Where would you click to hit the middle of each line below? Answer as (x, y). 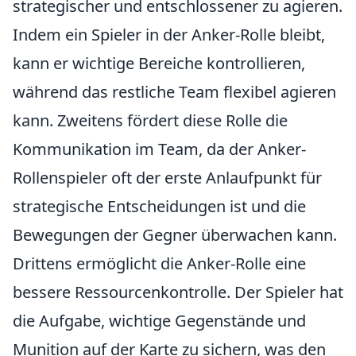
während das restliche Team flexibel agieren (174, 92)
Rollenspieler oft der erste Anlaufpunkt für (167, 178)
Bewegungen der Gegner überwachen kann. (175, 235)
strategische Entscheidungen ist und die (159, 206)
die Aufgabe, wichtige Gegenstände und (159, 321)
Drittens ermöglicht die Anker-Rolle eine (159, 263)
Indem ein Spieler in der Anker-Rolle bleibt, (169, 35)
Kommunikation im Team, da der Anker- (159, 149)
